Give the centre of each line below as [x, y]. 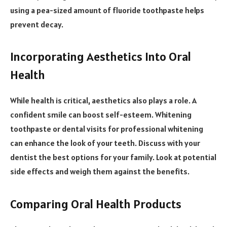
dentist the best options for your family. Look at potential [113, 157]
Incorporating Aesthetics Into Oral [101, 57]
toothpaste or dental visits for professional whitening [107, 129]
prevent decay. [37, 25]
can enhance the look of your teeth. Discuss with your [105, 143]
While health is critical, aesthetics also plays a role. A [103, 101]
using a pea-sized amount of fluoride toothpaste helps [107, 10]
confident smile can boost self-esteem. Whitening [101, 115]
